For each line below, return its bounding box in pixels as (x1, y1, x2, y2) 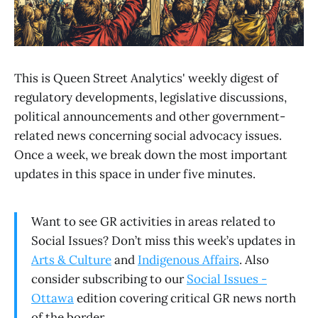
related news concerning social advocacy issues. (14, 127, 282, 143)
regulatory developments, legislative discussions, (14, 89, 287, 105)
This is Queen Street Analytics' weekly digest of (14, 70, 278, 86)
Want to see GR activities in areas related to (31, 214, 275, 230)
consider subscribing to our (31, 271, 187, 287)
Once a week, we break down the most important (14, 146, 287, 163)
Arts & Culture (31, 252, 111, 268)
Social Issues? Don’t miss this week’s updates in (31, 233, 295, 249)
